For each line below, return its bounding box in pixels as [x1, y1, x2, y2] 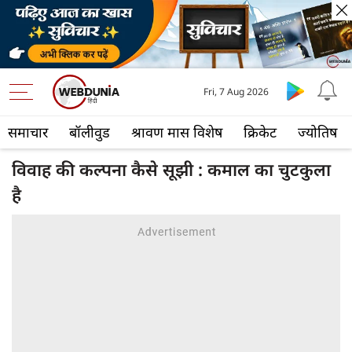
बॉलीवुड [69, 123, 110, 142]
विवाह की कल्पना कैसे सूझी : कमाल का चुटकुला [12, 157, 331, 181]
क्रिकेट [244, 123, 277, 142]
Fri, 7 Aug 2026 [203, 85, 269, 99]
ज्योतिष [298, 123, 337, 142]
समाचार [8, 123, 48, 142]
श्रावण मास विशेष [131, 123, 222, 142]
